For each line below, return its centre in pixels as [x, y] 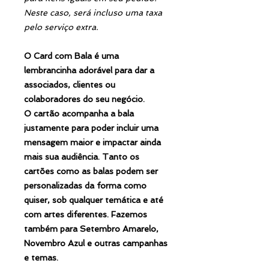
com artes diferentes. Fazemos [86, 214]
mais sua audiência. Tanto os [82, 156]
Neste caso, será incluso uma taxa [93, 12]
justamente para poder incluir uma [91, 128]
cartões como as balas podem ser [91, 171]
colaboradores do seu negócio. [84, 99]
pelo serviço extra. [61, 27]
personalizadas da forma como [85, 185]
